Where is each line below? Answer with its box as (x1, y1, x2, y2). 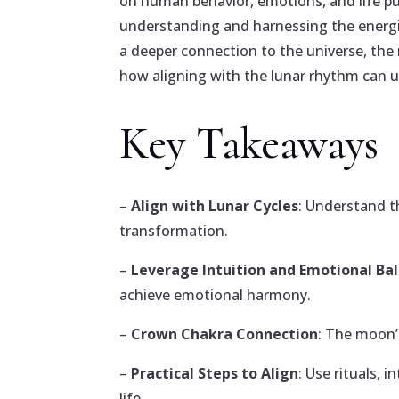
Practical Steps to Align (131, 363, 299, 384)
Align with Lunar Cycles (131, 196, 299, 216)
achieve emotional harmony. (119, 285, 312, 305)
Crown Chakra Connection (131, 324, 319, 345)
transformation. (119, 221, 229, 241)
